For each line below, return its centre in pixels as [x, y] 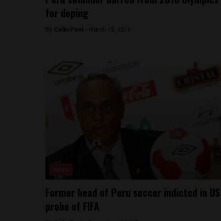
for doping [67, 13]
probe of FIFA [72, 206]
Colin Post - [71, 30]
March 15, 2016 [110, 30]
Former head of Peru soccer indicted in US [133, 192]
